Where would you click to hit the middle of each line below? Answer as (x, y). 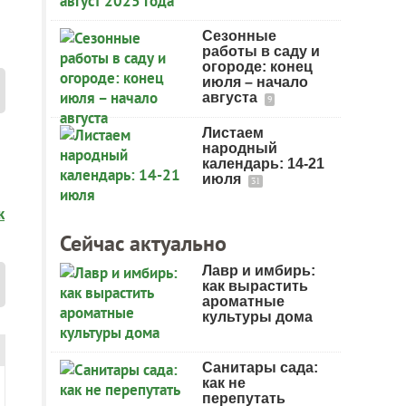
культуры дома (257, 317)
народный (240, 148)
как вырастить (255, 286)
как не (224, 383)
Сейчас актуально (143, 243)
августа (232, 97)
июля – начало (255, 82)
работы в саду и (261, 51)
